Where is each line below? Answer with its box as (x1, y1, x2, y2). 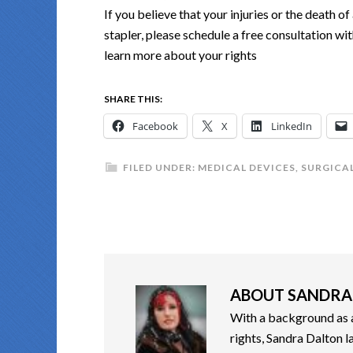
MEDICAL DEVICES (198, 162, 295, 174)
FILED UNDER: (123, 162, 198, 174)
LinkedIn (271, 119, 312, 134)
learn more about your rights (104, 47, 257, 63)
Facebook (132, 119, 178, 134)
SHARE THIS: (104, 93, 162, 106)
